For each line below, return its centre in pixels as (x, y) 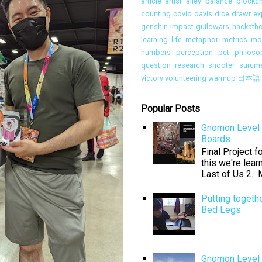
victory (152, 78)
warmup (222, 78)
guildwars (213, 27)
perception (194, 53)
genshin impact (167, 27)
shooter (222, 65)
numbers (156, 53)
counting (156, 14)
